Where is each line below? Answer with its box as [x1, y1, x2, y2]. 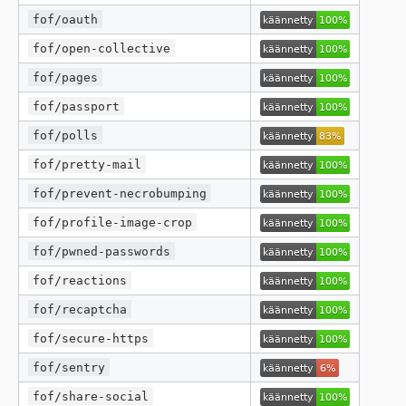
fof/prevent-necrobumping [33, 186, 208, 200]
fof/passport [33, 99, 121, 113]
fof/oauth [33, 12, 99, 26]
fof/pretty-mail [33, 157, 142, 171]
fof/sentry [33, 360, 106, 374]
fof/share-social [33, 389, 150, 403]
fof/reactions [33, 273, 128, 287]
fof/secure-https [33, 331, 150, 345]
